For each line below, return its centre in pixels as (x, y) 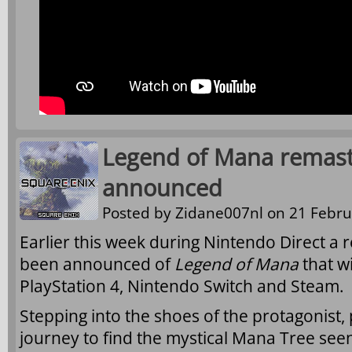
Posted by (139, 213)
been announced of (97, 264)
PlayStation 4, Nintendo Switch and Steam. (182, 286)
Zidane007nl (219, 213)
